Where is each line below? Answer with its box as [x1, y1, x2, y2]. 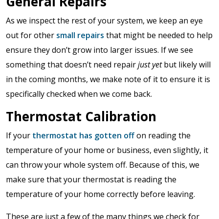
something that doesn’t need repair [6, 59, 138, 70]
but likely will [162, 59, 211, 70]
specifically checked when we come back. [6, 88, 154, 99]
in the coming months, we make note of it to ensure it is [6, 73, 210, 85]
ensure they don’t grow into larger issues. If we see [6, 44, 193, 55]
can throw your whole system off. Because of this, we [6, 159, 199, 170]
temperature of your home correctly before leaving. [6, 188, 197, 199]
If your [6, 130, 30, 141]
